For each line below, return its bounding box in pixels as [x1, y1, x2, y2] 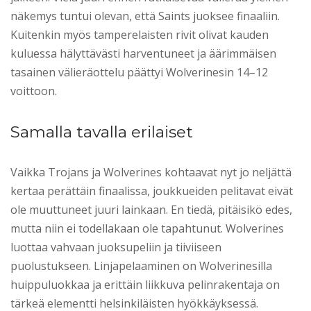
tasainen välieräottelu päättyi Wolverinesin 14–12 [10, 64, 268, 80]
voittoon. [10, 83, 57, 99]
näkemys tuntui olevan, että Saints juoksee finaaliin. [10, 8, 280, 24]
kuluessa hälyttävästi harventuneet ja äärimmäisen [10, 45, 276, 61]
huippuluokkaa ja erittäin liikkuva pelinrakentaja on [10, 276, 280, 292]
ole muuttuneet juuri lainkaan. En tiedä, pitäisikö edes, [10, 201, 292, 217]
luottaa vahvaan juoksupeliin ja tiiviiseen [10, 239, 221, 255]
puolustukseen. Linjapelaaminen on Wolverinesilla [10, 258, 272, 274]
